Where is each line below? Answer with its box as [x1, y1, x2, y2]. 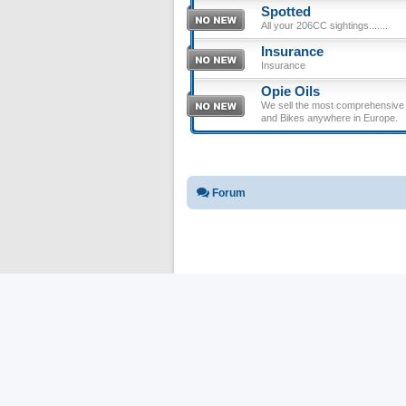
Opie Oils [261, 83, 320, 99]
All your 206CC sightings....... [261, 19, 388, 31]
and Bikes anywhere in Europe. [261, 111, 398, 123]
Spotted [261, 4, 311, 19]
